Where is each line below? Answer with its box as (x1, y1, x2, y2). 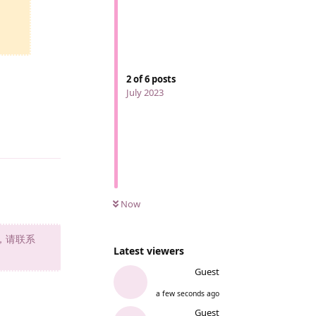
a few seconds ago (156, 288, 219, 298)
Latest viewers (114, 243, 184, 257)
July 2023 (126, 86, 164, 99)
